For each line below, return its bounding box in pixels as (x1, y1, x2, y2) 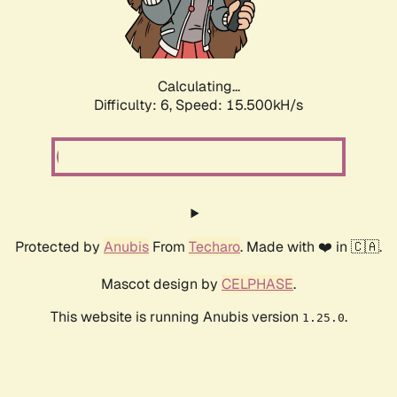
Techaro (189, 237, 240, 257)
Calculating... (157, 77, 240, 97)
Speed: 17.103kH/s (175, 96, 303, 115)
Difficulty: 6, (94, 96, 175, 115)
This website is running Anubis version (50, 307, 302, 327)
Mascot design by (101, 275, 222, 294)
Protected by (15, 237, 104, 257)
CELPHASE (222, 275, 293, 294)
